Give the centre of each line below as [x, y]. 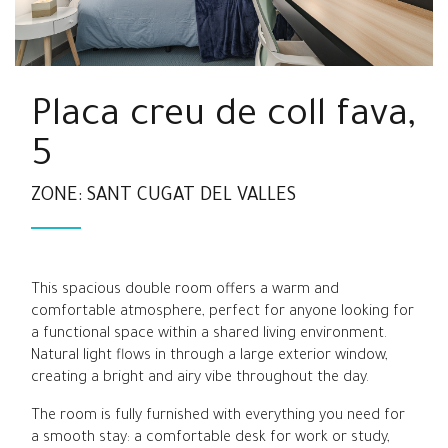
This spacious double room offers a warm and [185, 290]
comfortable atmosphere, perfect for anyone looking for [223, 312]
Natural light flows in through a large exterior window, [210, 356]
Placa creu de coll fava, [224, 118]
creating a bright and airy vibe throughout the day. [200, 378]
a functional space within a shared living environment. [209, 334]
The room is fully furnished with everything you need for [218, 416]
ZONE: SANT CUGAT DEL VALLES [164, 196]
